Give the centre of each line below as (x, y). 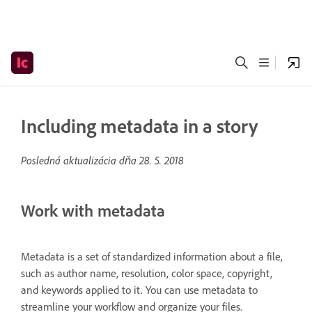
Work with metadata (93, 211)
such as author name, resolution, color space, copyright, (147, 273)
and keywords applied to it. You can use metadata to (139, 290)
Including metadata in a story (139, 126)
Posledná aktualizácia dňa (80, 160)
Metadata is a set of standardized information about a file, (152, 256)
